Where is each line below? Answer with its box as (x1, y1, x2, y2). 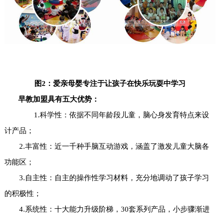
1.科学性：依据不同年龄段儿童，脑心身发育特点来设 (19, 111, 209, 119)
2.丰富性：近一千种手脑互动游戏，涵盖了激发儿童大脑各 (4, 142, 209, 151)
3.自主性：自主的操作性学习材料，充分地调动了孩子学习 (4, 174, 209, 182)
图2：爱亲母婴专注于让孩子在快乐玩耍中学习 (34, 80, 186, 88)
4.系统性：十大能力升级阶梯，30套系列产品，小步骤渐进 (4, 205, 210, 214)
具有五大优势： (47, 95, 99, 104)
